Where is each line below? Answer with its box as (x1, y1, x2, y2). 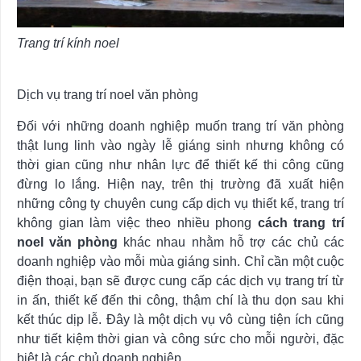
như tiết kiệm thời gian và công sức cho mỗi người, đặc (17, 331, 344, 346)
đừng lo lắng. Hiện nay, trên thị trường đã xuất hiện (17, 176, 344, 191)
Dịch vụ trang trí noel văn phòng (17, 87, 198, 102)
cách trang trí (257, 215, 345, 230)
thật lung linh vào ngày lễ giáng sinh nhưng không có (17, 138, 344, 152)
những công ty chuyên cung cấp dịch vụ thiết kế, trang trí (17, 196, 344, 210)
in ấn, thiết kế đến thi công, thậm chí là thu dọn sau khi (17, 293, 344, 307)
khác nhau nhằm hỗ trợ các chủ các (118, 234, 345, 249)
